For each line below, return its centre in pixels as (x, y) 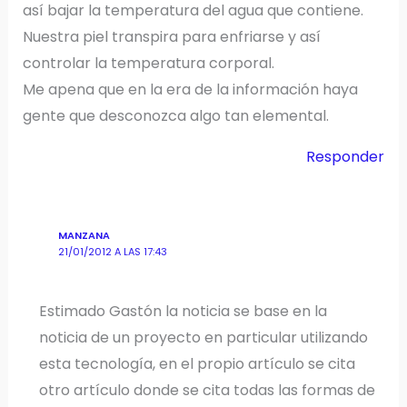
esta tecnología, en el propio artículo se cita (198, 363)
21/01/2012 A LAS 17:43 (112, 252)
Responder (346, 156)
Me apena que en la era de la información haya (190, 89)
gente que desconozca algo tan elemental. (175, 115)
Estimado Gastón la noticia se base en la (184, 311)
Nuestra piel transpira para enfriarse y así (171, 36)
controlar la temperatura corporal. (148, 63)
